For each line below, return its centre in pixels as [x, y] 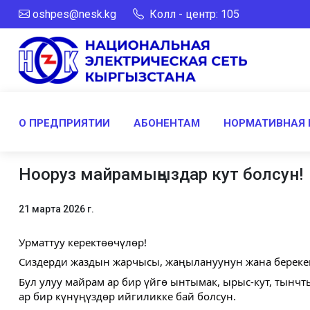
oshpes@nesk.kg [74, 14]
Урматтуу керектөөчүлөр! [83, 242]
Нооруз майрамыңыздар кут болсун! [161, 174]
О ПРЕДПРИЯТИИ [64, 123]
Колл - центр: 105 [193, 14]
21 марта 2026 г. [56, 209]
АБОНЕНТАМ [167, 123]
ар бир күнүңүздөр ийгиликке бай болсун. [127, 296]
